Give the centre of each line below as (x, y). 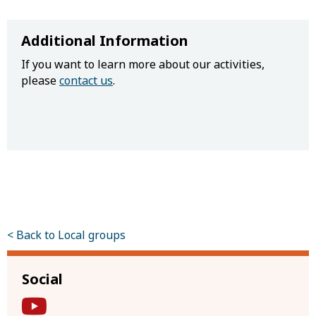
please (40, 80)
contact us (86, 80)
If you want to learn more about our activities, (143, 64)
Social (42, 279)
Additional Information (105, 41)
